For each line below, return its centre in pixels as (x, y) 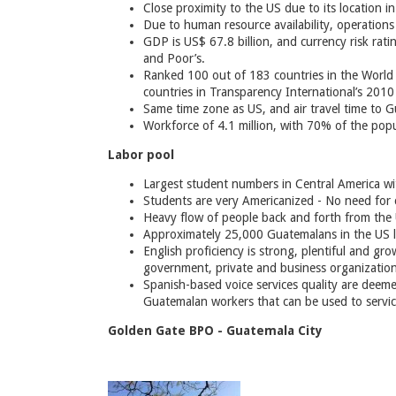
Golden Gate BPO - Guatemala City (215, 331)
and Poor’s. (174, 59)
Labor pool (141, 155)
